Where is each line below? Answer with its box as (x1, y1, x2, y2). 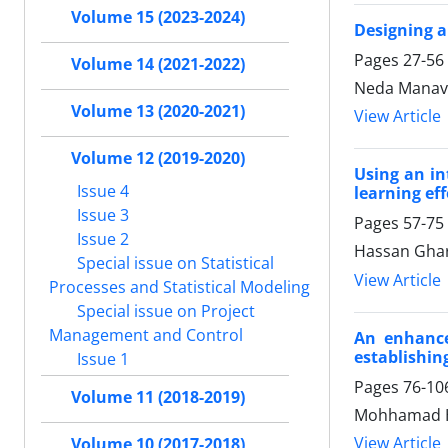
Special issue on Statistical (73, 251, 274, 274)
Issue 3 (73, 203, 129, 226)
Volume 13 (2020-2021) (71, 100, 245, 122)
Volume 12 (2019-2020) (71, 147, 245, 169)
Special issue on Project (73, 299, 255, 322)
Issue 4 (73, 179, 129, 202)
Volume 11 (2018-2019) (71, 386, 245, 408)
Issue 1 (73, 347, 129, 370)
